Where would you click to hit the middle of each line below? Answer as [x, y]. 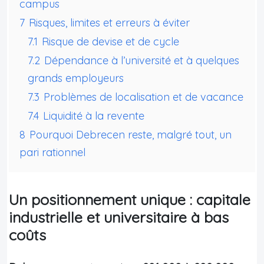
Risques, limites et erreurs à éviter [109, 22]
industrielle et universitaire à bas [119, 217]
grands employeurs [76, 78]
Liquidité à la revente [94, 115]
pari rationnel [52, 152]
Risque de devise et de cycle [110, 41]
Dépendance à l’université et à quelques [142, 60]
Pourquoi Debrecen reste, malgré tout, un [131, 134]
